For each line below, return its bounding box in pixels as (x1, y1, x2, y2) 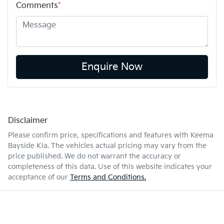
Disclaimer (8, 115, 47, 125)
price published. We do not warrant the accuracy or (8, 151, 181, 160)
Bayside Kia (8, 141, 47, 150)
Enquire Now (81, 60, 142, 73)
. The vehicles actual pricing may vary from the (47, 141, 206, 150)
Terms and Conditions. (70, 172, 146, 181)
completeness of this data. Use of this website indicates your (8, 162, 212, 171)
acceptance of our (8, 172, 68, 181)
